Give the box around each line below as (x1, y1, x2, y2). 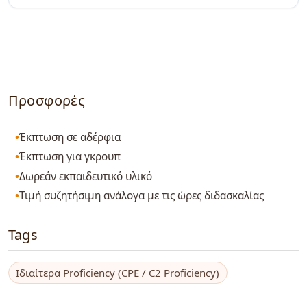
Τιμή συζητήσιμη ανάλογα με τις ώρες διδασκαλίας (19, 188, 265, 204)
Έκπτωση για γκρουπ (19, 149, 121, 164)
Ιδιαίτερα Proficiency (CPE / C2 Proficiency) (16, 265, 220, 280)
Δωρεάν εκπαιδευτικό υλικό (19, 169, 153, 184)
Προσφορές (8, 91, 85, 110)
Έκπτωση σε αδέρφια (19, 130, 121, 145)
